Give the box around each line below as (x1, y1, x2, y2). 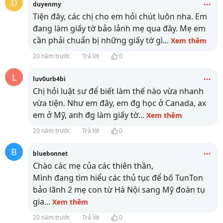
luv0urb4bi (33, 75, 66, 83)
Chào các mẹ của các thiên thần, (33, 160, 153, 171)
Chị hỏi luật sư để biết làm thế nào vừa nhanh (33, 86, 204, 97)
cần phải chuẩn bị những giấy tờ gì (33, 35, 163, 46)
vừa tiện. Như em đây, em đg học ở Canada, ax (33, 98, 206, 109)
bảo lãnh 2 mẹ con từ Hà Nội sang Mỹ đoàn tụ (33, 184, 205, 195)
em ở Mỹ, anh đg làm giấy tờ (33, 110, 138, 120)
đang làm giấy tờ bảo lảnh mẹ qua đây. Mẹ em (33, 23, 206, 34)
